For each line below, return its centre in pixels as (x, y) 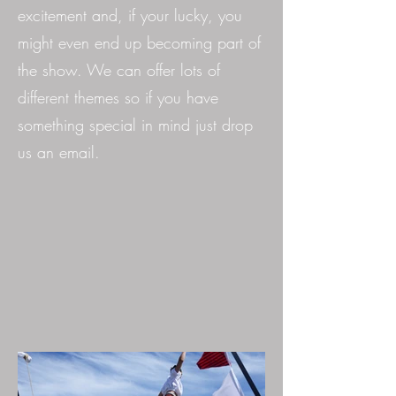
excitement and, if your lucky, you (130, 15)
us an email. (72, 152)
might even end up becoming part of (139, 42)
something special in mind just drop (135, 125)
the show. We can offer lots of (119, 70)
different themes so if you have (118, 97)
